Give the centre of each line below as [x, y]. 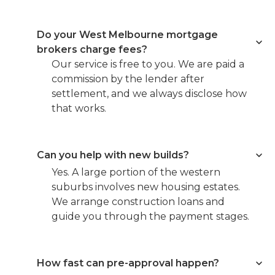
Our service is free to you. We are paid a [148, 64]
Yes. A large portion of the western [136, 172]
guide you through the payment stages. [150, 216]
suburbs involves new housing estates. [145, 187]
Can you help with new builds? [113, 155]
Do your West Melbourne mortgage [127, 34]
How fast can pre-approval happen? [128, 263]
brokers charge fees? [92, 49]
